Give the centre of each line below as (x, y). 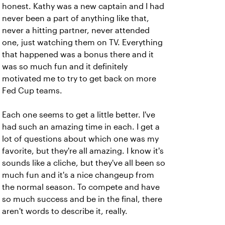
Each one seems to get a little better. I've (79, 115)
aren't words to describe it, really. (65, 211)
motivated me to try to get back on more (79, 79)
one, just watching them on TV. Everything (82, 42)
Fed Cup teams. (32, 91)
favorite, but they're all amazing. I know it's (83, 151)
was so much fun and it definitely (65, 67)
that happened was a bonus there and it (78, 54)
